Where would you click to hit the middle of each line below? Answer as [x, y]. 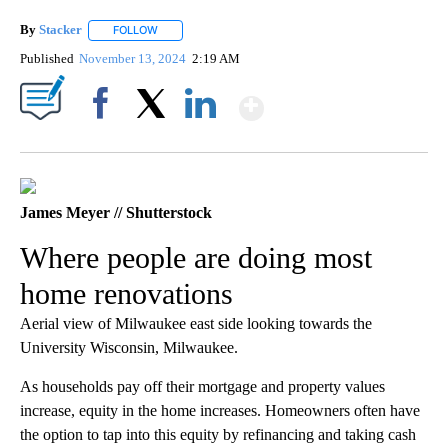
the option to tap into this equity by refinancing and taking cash [218, 434]
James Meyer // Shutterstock [116, 212]
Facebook [104, 137]
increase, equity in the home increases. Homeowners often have [220, 410]
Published [47, 58]
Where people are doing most [196, 257]
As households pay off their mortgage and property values [202, 386]
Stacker [60, 30]
